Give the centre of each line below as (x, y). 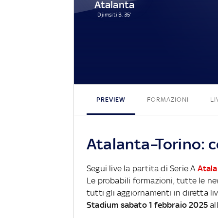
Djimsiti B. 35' (114, 14)
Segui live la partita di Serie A (142, 168)
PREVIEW (111, 99)
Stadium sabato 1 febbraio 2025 (147, 205)
